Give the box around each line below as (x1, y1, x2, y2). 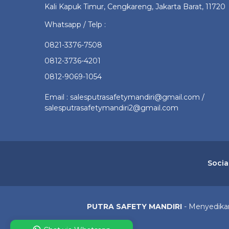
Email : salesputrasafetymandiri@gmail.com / (44, 92, 204, 102)
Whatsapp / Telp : (44, 19, 106, 29)
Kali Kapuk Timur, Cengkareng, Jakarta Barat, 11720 (44, 2, 225, 11)
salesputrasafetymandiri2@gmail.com (44, 103, 178, 112)
